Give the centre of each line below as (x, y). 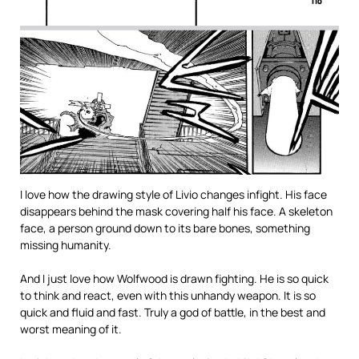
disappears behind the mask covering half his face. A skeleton (176, 211)
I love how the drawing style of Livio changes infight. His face (173, 194)
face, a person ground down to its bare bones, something (165, 228)
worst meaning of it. (71, 329)
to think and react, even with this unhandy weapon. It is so (168, 295)
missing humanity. (66, 244)
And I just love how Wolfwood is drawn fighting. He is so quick (174, 278)
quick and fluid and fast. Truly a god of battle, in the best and (173, 312)
